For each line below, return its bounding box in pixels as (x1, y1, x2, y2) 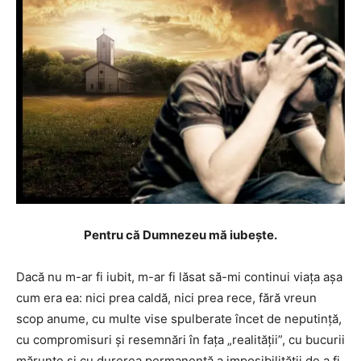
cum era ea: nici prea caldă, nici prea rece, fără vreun (16, 289, 317, 305)
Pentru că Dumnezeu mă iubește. (84, 226, 277, 243)
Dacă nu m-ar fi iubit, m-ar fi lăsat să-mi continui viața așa (16, 268, 342, 284)
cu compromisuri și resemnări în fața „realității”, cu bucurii (16, 331, 345, 347)
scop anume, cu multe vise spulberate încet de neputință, (16, 310, 342, 326)
